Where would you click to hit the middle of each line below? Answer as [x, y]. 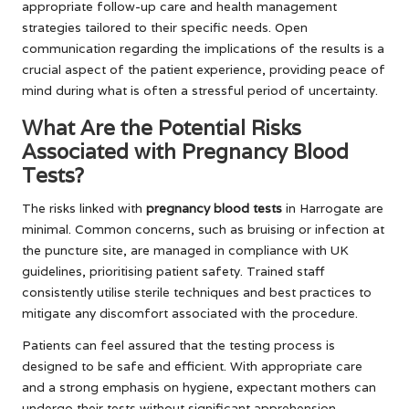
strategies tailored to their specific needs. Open [165, 27]
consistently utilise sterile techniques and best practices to [197, 292]
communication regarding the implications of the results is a [203, 48]
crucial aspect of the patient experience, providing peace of [204, 69]
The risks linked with [84, 208]
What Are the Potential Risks [162, 127]
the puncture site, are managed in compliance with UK [185, 250]
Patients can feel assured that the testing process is [178, 345]
